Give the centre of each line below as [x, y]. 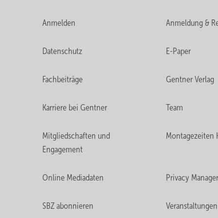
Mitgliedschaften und [76, 136]
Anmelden [59, 23]
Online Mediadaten [73, 178]
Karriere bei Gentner [75, 108]
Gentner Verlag [190, 79]
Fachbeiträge [63, 79]
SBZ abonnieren [68, 206]
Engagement [63, 149]
